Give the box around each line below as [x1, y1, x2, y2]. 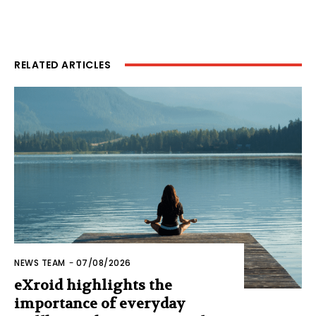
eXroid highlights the [14, 276, 172, 294]
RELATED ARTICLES [14, 58, 111, 73]
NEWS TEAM [14, 256, 66, 269]
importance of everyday [14, 294, 186, 312]
